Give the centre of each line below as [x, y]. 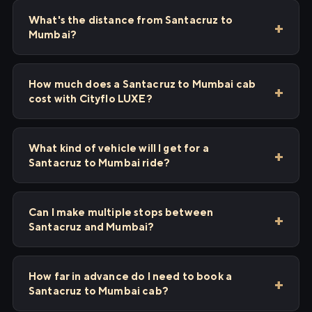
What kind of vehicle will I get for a [119, 148]
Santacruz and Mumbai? [92, 227]
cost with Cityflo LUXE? [91, 99]
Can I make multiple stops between [121, 212]
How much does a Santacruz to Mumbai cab [142, 84]
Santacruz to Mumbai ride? [100, 163]
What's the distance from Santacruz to [131, 20]
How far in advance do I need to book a [131, 276]
